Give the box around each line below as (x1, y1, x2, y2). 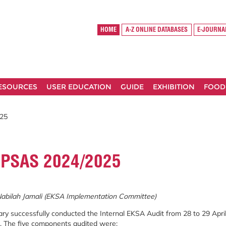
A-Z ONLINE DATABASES (125, 26, 188, 34)
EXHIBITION (153, 82, 195, 91)
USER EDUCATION (46, 82, 111, 91)
